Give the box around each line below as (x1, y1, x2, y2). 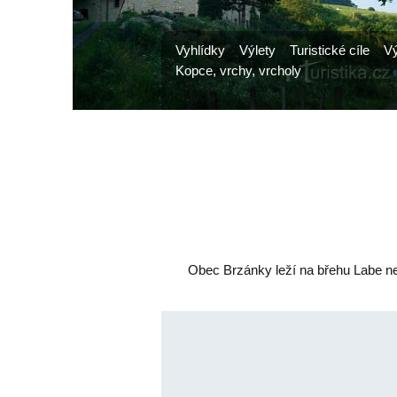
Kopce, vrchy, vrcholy (175, 63, 301, 78)
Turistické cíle (290, 43, 370, 58)
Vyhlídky (175, 43, 225, 58)
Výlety (239, 43, 276, 58)
